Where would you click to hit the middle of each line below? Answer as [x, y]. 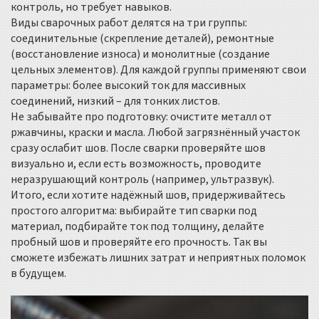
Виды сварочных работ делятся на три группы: [129, 23]
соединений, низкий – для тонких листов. [115, 101]
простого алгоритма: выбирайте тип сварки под [134, 211]
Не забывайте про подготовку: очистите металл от [141, 117]
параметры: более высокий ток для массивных [128, 85]
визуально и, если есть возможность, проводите [136, 164]
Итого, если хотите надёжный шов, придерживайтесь [148, 195]
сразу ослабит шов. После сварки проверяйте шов [138, 148]
